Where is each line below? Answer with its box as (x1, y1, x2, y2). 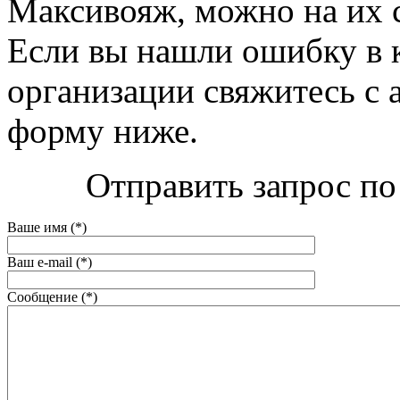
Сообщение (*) (7, 288, 97, 304)
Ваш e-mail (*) (7, 254, 92, 270)
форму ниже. (7, 111, 198, 150)
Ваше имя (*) (7, 219, 87, 235)
